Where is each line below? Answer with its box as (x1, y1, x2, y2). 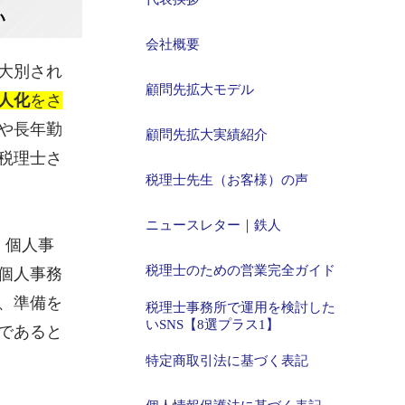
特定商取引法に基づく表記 (146, 353, 308, 368)
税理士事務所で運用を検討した (146, 300, 335, 315)
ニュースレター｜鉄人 (146, 218, 281, 232)
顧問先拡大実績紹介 (146, 127, 268, 142)
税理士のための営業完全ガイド (146, 263, 335, 278)
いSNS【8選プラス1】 (146, 317, 279, 332)
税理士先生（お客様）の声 (146, 173, 308, 187)
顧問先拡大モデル (146, 82, 254, 97)
